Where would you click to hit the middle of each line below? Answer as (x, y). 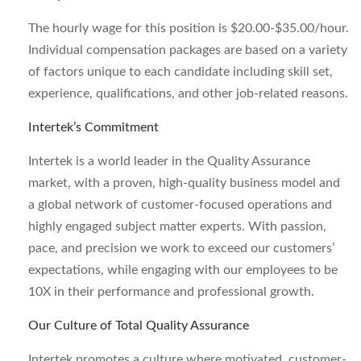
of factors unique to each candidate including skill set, (180, 72)
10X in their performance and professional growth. (171, 292)
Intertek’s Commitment (93, 127)
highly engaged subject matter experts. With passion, (177, 226)
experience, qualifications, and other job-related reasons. (188, 93)
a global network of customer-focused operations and (180, 205)
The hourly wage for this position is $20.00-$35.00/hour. (189, 28)
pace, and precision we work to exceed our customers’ (181, 248)
